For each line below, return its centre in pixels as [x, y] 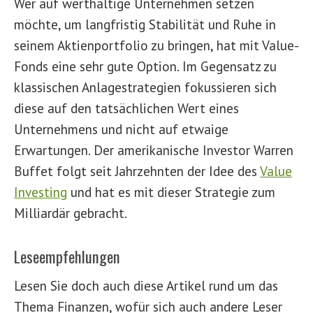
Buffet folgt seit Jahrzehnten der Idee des [137, 171]
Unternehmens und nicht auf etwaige [121, 129]
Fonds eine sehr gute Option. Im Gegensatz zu [145, 66]
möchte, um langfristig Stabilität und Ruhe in [145, 24]
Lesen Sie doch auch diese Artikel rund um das [146, 286]
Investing [41, 192]
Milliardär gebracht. [71, 213]
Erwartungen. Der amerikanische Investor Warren [154, 150]
